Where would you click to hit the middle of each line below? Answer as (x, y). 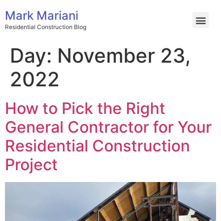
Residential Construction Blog (46, 27)
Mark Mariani (42, 15)
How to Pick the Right (85, 108)
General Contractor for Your (108, 127)
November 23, (124, 55)
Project (31, 165)
